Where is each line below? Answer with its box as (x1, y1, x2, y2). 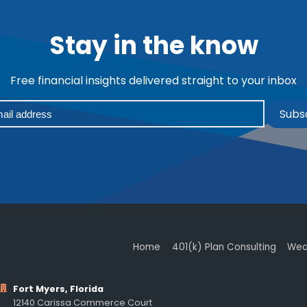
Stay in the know (49, 28, 258, 64)
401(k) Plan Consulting (171, 240, 276, 254)
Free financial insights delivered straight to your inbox (10, 73, 297, 89)
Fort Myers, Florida (13, 282, 104, 295)
